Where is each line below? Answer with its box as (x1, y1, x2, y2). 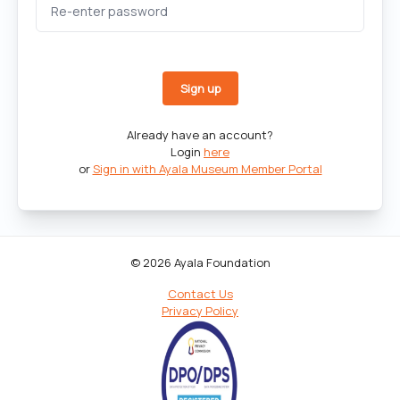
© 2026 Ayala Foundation (129, 254, 271, 271)
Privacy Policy (162, 303, 238, 320)
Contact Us (167, 286, 233, 303)
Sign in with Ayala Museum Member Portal (92, 161, 322, 178)
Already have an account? (127, 127, 273, 144)
